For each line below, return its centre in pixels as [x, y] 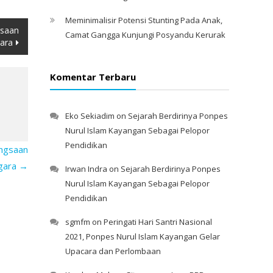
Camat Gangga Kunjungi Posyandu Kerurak [145, 34]
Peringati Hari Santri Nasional [158, 222]
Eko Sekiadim [90, 116]
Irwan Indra [86, 169]
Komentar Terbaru [93, 77]
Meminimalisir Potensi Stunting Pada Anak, [144, 20]
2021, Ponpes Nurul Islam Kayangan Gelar [143, 236]
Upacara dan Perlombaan [113, 251]
